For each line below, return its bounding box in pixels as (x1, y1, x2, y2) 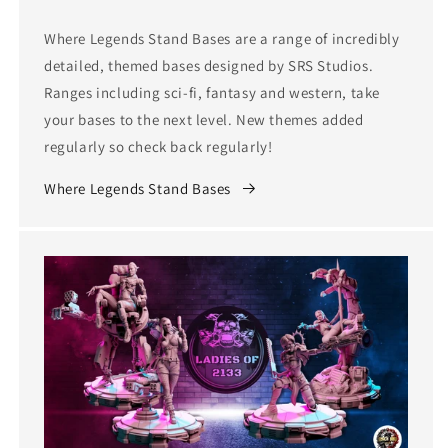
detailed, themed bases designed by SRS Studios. (44, 55, 374, 75)
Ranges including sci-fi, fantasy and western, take (44, 82, 381, 102)
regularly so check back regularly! (44, 136, 273, 156)
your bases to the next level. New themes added (44, 109, 364, 129)
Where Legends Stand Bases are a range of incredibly (44, 28, 400, 48)
